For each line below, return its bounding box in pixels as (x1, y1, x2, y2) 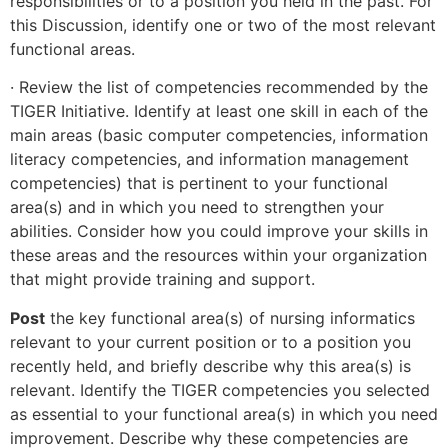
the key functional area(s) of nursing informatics (45, 307, 415, 328)
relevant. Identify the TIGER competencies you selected (10, 379, 430, 400)
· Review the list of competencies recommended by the (10, 77, 428, 98)
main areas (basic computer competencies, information (10, 125, 428, 146)
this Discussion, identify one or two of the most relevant (10, 14, 436, 35)
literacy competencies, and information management (10, 149, 409, 170)
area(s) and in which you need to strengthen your (10, 197, 384, 218)
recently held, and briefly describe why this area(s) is (10, 355, 411, 376)
